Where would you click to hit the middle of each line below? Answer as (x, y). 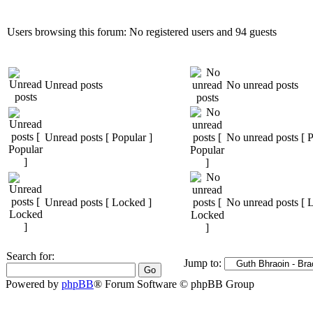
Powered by (34, 284)
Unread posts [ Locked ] (98, 203)
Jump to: (203, 263)
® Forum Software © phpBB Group (174, 284)
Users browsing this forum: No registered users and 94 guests (142, 32)
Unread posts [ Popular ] (99, 138)
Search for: (30, 256)
